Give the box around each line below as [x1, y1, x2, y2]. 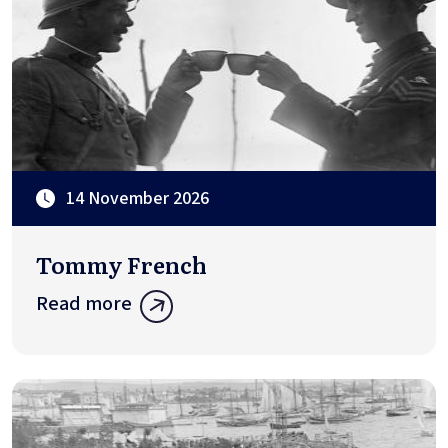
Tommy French [36, 248, 207, 282]
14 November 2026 [66, 186, 209, 212]
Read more [36, 290, 132, 319]
